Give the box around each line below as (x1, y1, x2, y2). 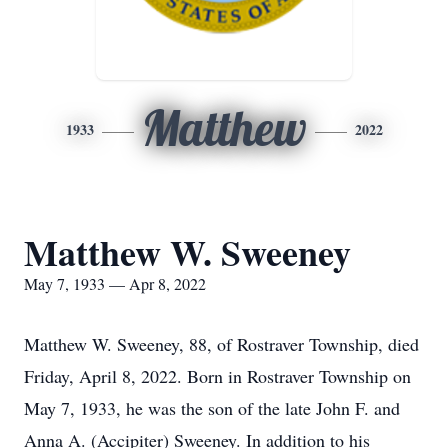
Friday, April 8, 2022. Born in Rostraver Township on (24, 364, 411, 388)
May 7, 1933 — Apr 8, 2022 (24, 273, 206, 294)
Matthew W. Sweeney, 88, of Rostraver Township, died (24, 332, 419, 356)
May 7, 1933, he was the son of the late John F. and (24, 396, 400, 420)
